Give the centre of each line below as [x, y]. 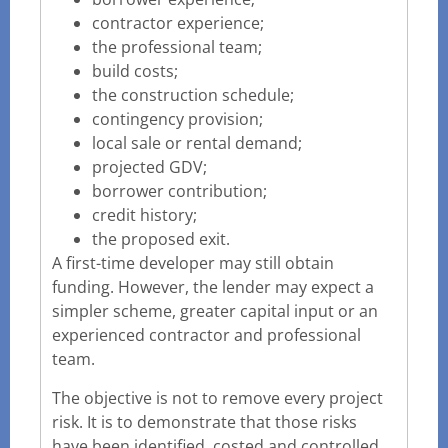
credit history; [144, 215]
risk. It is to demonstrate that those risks [204, 421]
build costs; [135, 71]
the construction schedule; [193, 95]
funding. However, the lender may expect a [213, 287]
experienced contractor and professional [206, 335]
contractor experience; [178, 23]
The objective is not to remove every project [217, 397]
